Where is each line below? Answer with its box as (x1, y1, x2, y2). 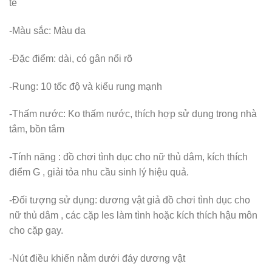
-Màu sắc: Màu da (9, 25, 86, 36)
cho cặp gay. (9, 225, 63, 236)
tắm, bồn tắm (9, 124, 64, 135)
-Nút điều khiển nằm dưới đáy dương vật (9, 253, 185, 263)
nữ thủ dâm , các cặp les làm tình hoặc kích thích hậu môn (9, 210, 257, 221)
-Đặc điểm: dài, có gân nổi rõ (9, 53, 132, 64)
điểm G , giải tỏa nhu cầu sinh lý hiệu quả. (9, 167, 189, 178)
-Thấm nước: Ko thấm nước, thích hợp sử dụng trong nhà (9, 109, 257, 120)
